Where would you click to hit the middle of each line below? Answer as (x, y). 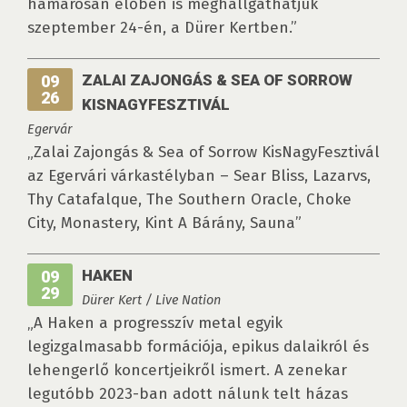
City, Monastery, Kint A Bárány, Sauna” (164, 223)
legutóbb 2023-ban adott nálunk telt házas (188, 394)
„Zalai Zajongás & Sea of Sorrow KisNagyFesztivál (203, 153)
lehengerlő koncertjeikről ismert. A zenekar (187, 371)
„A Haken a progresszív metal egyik (155, 323)
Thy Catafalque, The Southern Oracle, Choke (189, 200)
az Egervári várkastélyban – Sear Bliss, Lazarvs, (199, 176)
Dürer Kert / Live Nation (151, 300)
